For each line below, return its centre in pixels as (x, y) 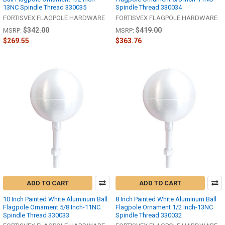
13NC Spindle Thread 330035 (45, 7)
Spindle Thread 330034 (149, 7)
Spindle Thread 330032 (149, 215)
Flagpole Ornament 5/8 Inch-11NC (52, 207)
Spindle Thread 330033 (36, 215)
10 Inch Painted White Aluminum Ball (55, 199)
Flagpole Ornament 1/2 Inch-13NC (164, 207)
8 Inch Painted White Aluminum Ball (166, 199)
